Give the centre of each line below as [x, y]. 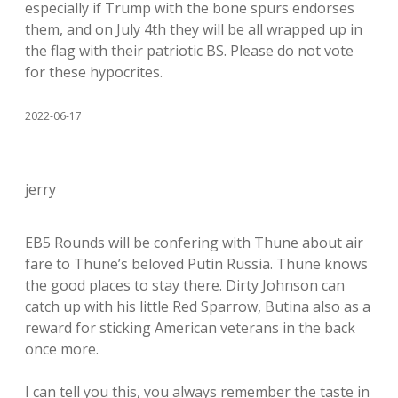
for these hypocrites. [94, 72]
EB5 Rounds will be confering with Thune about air [194, 243]
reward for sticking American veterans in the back [190, 328]
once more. [62, 349]
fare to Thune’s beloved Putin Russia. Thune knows [196, 264]
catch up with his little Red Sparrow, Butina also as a [198, 306]
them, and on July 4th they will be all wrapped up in [194, 29]
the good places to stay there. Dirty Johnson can [185, 285]
